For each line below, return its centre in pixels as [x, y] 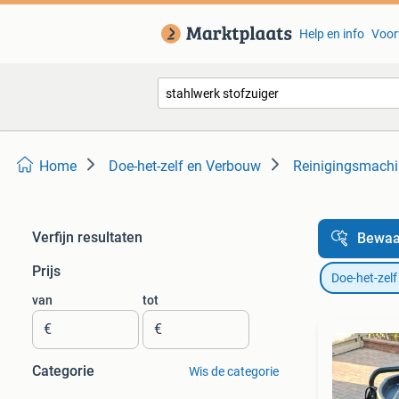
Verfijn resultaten [87, 237]
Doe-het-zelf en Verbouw [185, 166]
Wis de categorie [233, 371]
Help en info [331, 34]
